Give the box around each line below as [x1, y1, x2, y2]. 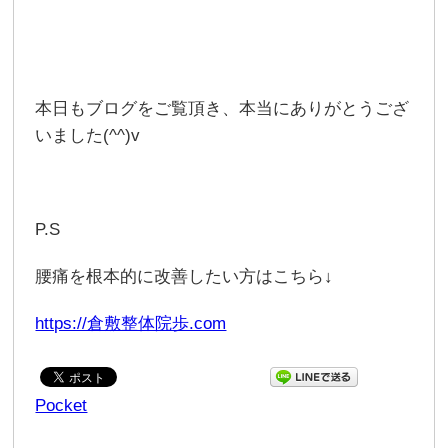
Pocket [35, 396, 88, 415]
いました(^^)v [35, 126, 141, 145]
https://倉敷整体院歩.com [35, 314, 227, 333]
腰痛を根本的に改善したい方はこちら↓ [35, 267, 334, 286]
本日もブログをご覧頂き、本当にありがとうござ [35, 99, 410, 118]
